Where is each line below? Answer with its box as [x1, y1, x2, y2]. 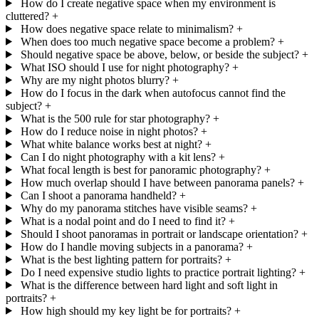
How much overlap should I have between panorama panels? [20, 176, 295, 189]
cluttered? [6, 9, 49, 22]
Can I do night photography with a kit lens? [20, 150, 216, 163]
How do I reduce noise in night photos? [20, 125, 198, 137]
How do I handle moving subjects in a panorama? [20, 240, 244, 253]
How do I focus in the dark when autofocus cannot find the [20, 86, 286, 99]
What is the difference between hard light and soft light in [20, 278, 278, 291]
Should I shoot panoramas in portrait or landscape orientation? [20, 227, 298, 240]
